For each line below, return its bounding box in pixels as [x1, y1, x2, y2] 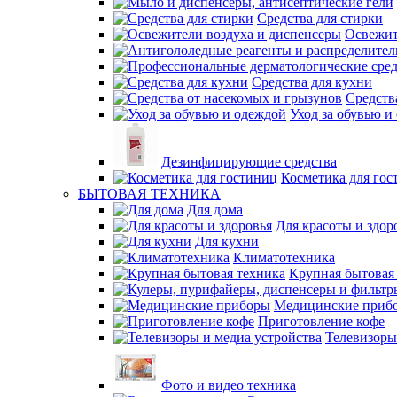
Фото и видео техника [161, 378, 296, 393]
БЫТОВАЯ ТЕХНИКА [78, 186, 221, 201]
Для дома [187, 202, 243, 217]
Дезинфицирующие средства [161, 154, 337, 169]
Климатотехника [233, 250, 335, 265]
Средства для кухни [252, 74, 372, 90]
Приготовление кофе [258, 314, 385, 329]
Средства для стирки [257, 11, 383, 26]
